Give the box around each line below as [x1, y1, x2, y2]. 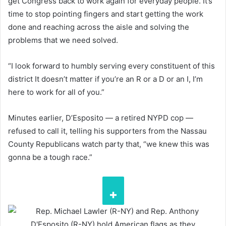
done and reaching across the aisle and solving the [8, 22, 189, 32]
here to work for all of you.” [8, 87, 104, 97]
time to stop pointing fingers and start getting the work [8, 9, 203, 19]
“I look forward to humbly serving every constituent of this [8, 61, 215, 71]
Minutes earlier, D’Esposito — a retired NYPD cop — [8, 112, 193, 123]
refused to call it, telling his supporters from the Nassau [8, 126, 207, 136]
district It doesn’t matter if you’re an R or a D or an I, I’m [8, 74, 203, 84]
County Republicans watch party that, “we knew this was [8, 139, 209, 149]
